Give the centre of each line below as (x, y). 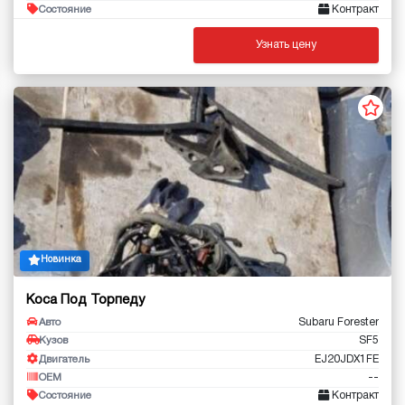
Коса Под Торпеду (85, 301)
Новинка (61, 259)
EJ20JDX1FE (347, 359)
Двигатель (64, 359)
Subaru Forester (339, 323)
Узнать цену (286, 45)
